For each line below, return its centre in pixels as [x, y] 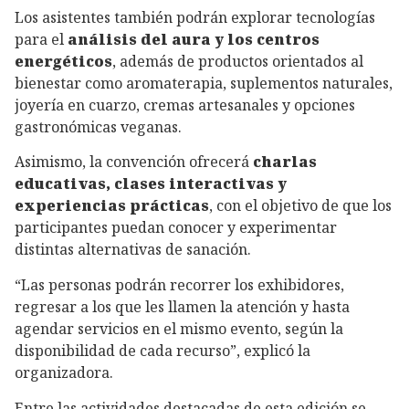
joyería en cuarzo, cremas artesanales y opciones [185, 105]
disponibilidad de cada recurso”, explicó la [163, 351]
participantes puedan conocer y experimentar [176, 228]
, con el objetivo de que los [300, 206]
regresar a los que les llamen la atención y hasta [182, 307]
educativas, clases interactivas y [151, 184]
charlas [285, 162]
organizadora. [64, 373]
